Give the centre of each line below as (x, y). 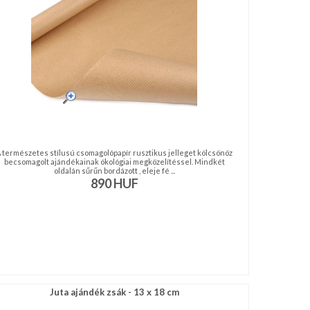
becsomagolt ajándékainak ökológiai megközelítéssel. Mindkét (114, 162)
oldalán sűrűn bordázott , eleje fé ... (114, 171)
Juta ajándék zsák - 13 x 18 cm (114, 292)
